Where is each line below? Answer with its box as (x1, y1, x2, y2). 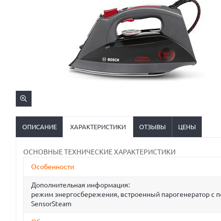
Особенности (31, 163, 74, 171)
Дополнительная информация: (31, 181, 130, 189)
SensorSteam (31, 200, 72, 208)
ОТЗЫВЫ (139, 123, 166, 130)
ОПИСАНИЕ (22, 123, 57, 130)
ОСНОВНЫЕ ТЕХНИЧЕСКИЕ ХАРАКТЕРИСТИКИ (23, 148, 176, 156)
